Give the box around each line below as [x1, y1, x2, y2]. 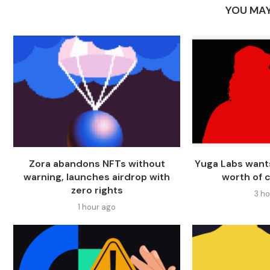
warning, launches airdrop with [24, 171, 171, 184]
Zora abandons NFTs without [28, 157, 165, 171]
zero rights [71, 184, 123, 197]
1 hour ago [78, 202, 116, 213]
